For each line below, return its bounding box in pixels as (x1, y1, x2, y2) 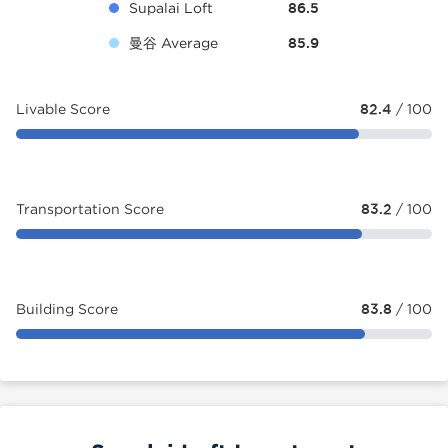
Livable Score (16, 101, 110, 116)
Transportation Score (16, 201, 164, 216)
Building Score (16, 301, 118, 316)
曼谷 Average (129, 35, 218, 50)
